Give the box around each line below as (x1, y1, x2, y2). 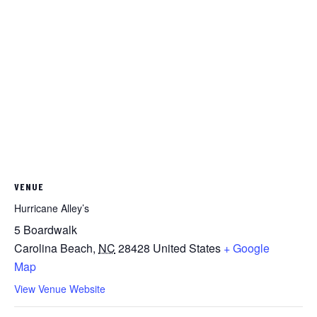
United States (153, 239, 221, 256)
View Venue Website (14, 281, 105, 296)
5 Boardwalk (14, 221, 77, 238)
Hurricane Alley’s (14, 200, 89, 215)
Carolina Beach (14, 239, 93, 256)
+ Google (224, 239, 270, 256)
